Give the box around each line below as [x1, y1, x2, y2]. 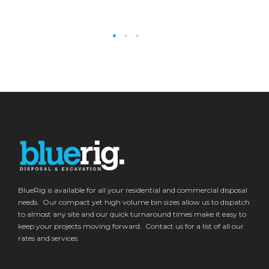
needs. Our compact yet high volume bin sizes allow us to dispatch [18, 197, 250, 207]
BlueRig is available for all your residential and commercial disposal [18, 185, 247, 195]
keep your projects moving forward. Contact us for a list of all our [18, 221, 244, 231]
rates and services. [18, 233, 79, 243]
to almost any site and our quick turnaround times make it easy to [18, 209, 246, 219]
